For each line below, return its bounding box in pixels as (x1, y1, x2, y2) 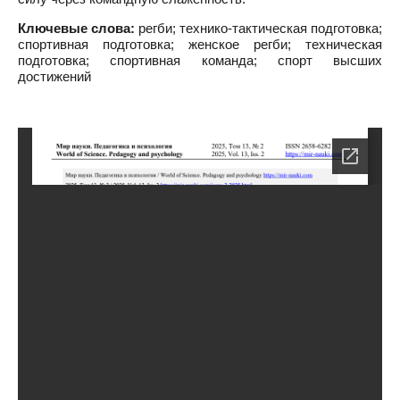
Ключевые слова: (18, 21, 135, 36)
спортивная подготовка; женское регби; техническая (18, 37, 382, 52)
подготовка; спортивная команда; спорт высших (18, 53, 382, 68)
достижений (18, 69, 91, 84)
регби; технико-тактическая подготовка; (135, 21, 382, 36)
